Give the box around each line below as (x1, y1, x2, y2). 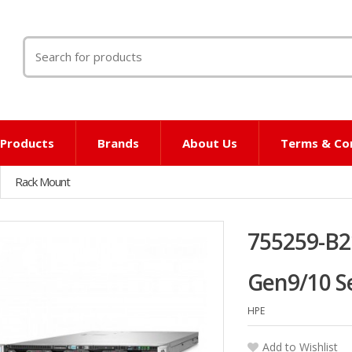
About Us (182, 135, 237, 151)
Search (24, 38, 64, 53)
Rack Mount (15, 174, 70, 189)
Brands (97, 135, 139, 151)
